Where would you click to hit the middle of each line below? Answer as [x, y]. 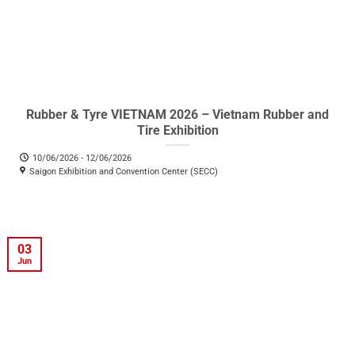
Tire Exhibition [177, 130]
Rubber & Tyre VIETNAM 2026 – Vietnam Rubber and [177, 114]
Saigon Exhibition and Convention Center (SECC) [124, 171]
